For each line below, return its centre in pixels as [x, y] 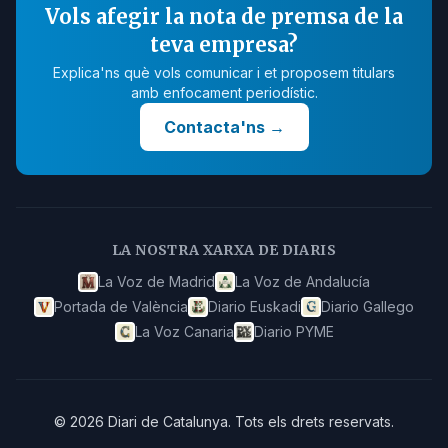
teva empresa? [224, 44]
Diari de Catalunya [168, 421]
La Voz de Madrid [156, 281]
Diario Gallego [367, 306]
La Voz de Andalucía [302, 281]
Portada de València [121, 306]
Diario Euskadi [254, 306]
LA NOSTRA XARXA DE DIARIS [224, 250]
